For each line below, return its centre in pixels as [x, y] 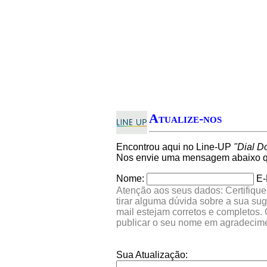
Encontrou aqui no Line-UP [175, 147]
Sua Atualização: [152, 255]
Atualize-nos [185, 118]
